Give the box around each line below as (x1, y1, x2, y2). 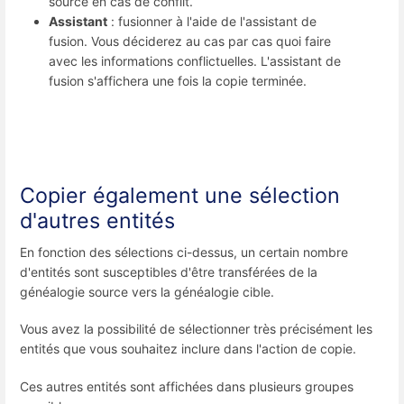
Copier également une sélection (20, 181, 340, 208)
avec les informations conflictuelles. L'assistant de (49, 52, 341, 69)
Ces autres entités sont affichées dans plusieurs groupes (20, 378, 353, 394)
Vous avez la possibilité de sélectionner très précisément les (20, 321, 372, 337)
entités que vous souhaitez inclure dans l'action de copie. (20, 341, 356, 357)
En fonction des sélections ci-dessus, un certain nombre (20, 244, 348, 261)
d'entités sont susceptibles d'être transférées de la (20, 264, 317, 280)
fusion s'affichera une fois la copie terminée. (49, 72, 307, 88)
